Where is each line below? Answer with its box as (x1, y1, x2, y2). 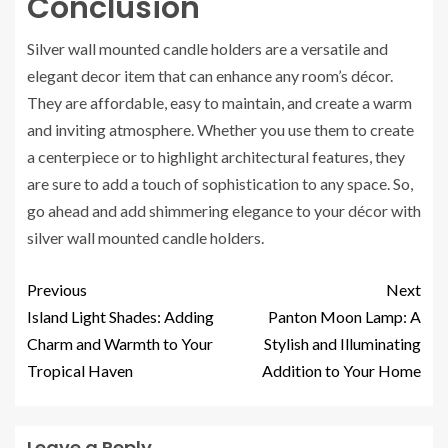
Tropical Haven (27, 361, 133, 380)
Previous (27, 280, 87, 299)
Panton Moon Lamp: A (268, 307, 421, 326)
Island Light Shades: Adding (27, 307, 214, 326)
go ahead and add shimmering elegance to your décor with (27, 201, 421, 220)
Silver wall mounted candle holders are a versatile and (27, 39, 388, 58)
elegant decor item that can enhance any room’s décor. (27, 66, 393, 85)
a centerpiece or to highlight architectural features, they (27, 147, 405, 166)
